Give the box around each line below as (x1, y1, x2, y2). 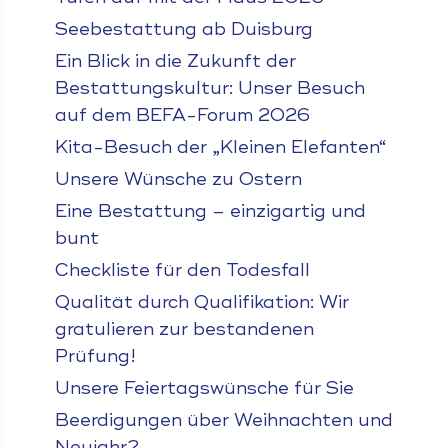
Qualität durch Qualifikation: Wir (54, 291, 349, 313)
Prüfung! (54, 345, 136, 367)
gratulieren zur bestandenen (54, 318, 314, 340)
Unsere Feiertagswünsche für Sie (54, 377, 354, 399)
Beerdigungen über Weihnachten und (54, 409, 393, 431)
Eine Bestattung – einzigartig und (54, 200, 366, 222)
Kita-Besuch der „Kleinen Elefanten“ (54, 136, 387, 158)
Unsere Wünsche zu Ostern (54, 168, 302, 190)
